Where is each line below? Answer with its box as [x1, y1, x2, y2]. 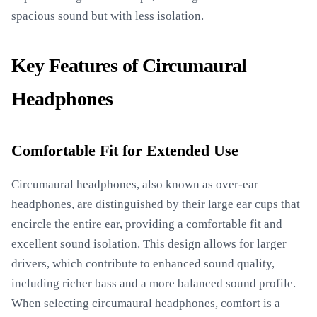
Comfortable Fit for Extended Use [11, 142, 238, 159]
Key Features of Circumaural [11, 54, 247, 76]
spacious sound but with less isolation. [11, 9, 204, 23]
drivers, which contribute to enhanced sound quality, [11, 257, 275, 270]
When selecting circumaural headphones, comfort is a [11, 296, 280, 310]
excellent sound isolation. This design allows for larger [11, 237, 287, 250]
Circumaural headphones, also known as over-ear [11, 178, 258, 191]
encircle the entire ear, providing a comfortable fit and [11, 217, 282, 231]
